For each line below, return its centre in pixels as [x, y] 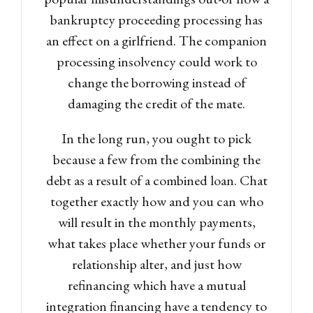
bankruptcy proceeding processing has [156, 19]
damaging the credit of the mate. [156, 103]
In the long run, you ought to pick [156, 138]
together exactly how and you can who [156, 201]
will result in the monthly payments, [156, 222]
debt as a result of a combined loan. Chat [156, 180]
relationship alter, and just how [156, 264]
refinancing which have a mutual [156, 285]
